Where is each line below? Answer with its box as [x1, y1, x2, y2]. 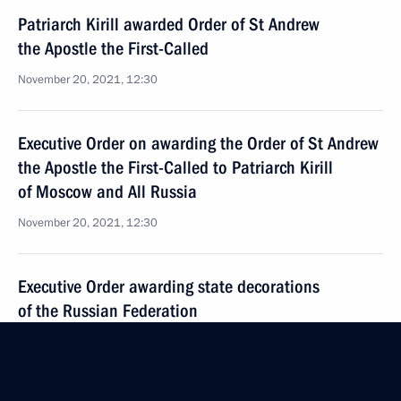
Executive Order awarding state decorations [18, 276, 320, 297]
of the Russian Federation [18, 300, 198, 321]
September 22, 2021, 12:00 [18, 334, 161, 350]
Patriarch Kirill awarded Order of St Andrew [18, 13, 320, 35]
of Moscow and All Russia [18, 181, 197, 202]
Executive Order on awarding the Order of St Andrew [18, 132, 379, 154]
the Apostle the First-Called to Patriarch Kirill [18, 157, 333, 178]
